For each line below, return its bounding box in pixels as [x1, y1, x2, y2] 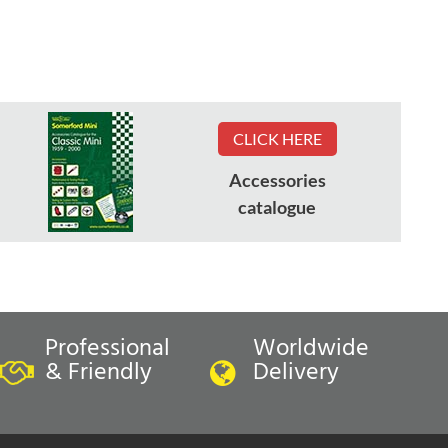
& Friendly [45, 353, 152, 392]
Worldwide [253, 329, 369, 368]
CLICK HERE [232, 129, 322, 149]
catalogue [238, 196, 317, 219]
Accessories [228, 169, 326, 192]
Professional [45, 329, 170, 368]
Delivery [253, 353, 339, 392]
